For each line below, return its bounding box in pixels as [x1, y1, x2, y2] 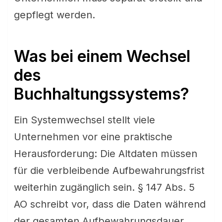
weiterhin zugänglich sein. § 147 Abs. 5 [14, 181, 195, 193]
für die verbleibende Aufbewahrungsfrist [14, 165, 205, 176]
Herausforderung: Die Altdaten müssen [14, 148, 197, 160]
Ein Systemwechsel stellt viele [14, 114, 155, 126]
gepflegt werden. [14, 9, 95, 21]
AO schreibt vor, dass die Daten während [14, 198, 206, 210]
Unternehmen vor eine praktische [14, 131, 172, 143]
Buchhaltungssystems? [14, 84, 189, 104]
